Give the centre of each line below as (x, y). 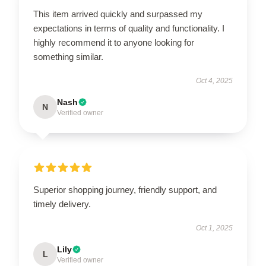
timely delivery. (62, 204)
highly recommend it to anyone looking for (114, 42)
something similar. (68, 56)
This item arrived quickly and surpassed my (118, 14)
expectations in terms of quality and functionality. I (129, 28)
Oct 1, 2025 (214, 228)
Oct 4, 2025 (214, 80)
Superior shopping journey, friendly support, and (125, 189)
